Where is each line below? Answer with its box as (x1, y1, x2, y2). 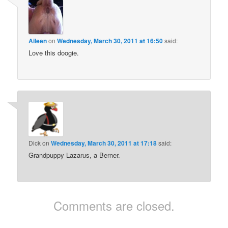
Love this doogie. (28, 47, 79, 58)
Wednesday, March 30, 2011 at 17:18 (51, 138, 157, 148)
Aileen (28, 36, 47, 45)
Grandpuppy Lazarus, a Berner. (28, 150, 121, 160)
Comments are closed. (53, 196, 175, 215)
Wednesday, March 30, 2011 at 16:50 (57, 36, 163, 45)
